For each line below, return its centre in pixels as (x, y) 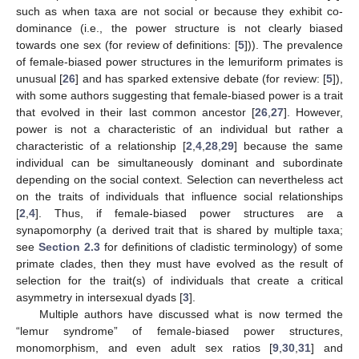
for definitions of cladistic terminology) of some (222, 247)
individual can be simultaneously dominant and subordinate (179, 163)
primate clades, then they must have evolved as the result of (179, 264)
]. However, (313, 112)
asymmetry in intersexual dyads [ (99, 297)
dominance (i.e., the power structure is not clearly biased (179, 28)
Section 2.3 (69, 247)
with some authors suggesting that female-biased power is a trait (179, 95)
